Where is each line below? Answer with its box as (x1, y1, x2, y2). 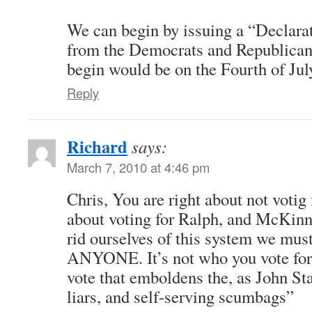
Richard (67, 133, 127, 159)
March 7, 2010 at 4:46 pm (67, 157, 210, 176)
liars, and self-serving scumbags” (67, 284, 294, 308)
